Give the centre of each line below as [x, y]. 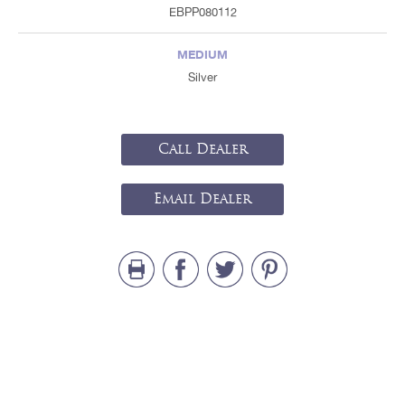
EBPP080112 [202, 12]
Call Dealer [202, 149]
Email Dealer [202, 198]
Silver [202, 77]
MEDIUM [202, 54]
